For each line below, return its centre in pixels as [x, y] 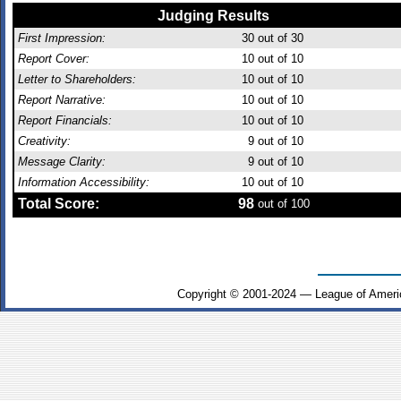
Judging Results [214, 16]
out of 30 [279, 38]
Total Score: [59, 204]
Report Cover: [54, 59]
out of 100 [282, 204]
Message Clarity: [62, 162]
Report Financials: [65, 120]
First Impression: [62, 38]
